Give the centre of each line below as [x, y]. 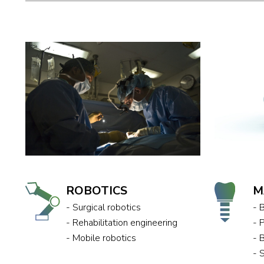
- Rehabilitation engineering [122, 222]
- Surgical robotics [104, 207]
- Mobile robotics [101, 238]
